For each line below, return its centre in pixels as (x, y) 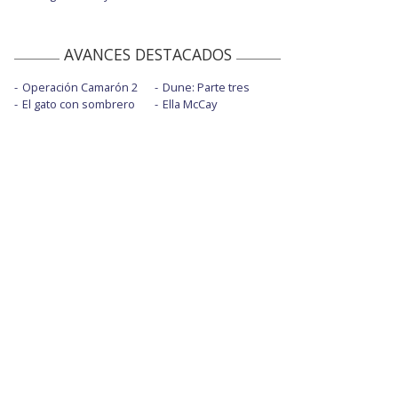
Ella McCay (189, 103)
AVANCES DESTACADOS (147, 54)
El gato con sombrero (79, 103)
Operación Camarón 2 (80, 87)
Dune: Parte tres (206, 87)
